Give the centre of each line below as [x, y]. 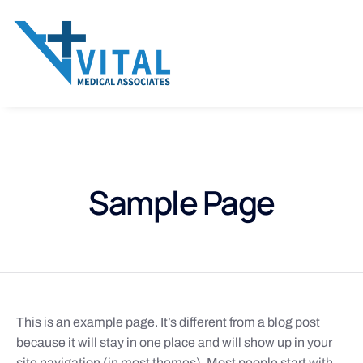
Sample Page [181, 202]
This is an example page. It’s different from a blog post [168, 322]
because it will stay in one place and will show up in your [174, 342]
